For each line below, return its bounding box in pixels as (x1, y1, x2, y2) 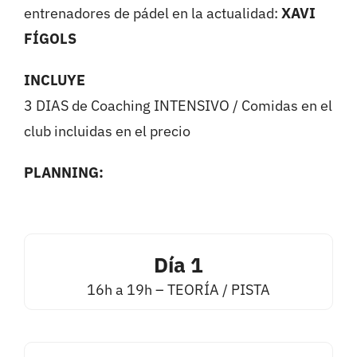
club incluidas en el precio (23, 122, 190, 140)
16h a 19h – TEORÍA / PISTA (87, 280, 270, 299)
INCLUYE (23, 71, 85, 89)
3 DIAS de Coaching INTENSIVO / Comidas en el (23, 96, 332, 115)
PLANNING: (23, 163, 104, 182)
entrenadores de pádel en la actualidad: (23, 4, 281, 22)
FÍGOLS (23, 29, 76, 48)
